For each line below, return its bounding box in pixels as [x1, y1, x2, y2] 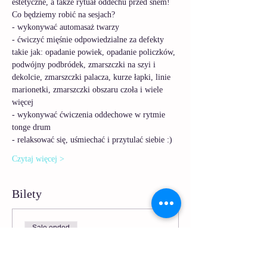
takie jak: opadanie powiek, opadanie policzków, [12, 48, 178, 57]
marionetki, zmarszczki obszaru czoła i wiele [12, 85, 165, 94]
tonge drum [12, 123, 53, 132]
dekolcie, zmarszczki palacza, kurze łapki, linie [12, 73, 173, 82]
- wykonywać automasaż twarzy [12, 23, 122, 32]
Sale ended [32, 223, 70, 232]
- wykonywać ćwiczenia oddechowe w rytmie [12, 110, 167, 119]
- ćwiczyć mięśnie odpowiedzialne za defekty [12, 35, 166, 44]
